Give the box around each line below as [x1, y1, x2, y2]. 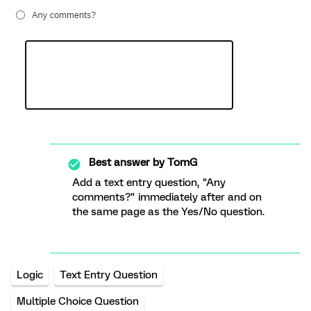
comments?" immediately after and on [72, 191, 262, 203]
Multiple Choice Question [17, 295, 139, 308]
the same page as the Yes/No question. [72, 205, 264, 218]
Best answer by [89, 156, 165, 169]
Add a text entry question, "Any [72, 176, 226, 189]
